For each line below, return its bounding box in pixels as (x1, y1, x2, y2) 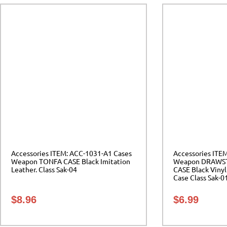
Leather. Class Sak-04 (11, 165, 77, 174)
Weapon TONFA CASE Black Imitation (11, 157, 130, 166)
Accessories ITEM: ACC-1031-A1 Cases (11, 148, 132, 158)
